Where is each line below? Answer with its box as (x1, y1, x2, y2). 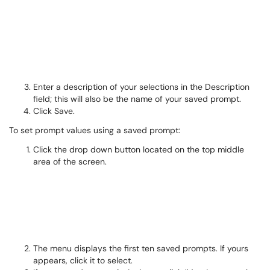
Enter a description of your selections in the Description (33, 81, 250, 92)
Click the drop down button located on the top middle (33, 144, 244, 155)
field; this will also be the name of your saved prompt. (33, 93, 241, 104)
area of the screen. (33, 156, 109, 167)
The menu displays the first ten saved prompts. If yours (33, 243, 248, 254)
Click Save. (33, 105, 75, 116)
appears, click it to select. (33, 255, 133, 266)
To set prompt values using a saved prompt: (9, 125, 180, 136)
